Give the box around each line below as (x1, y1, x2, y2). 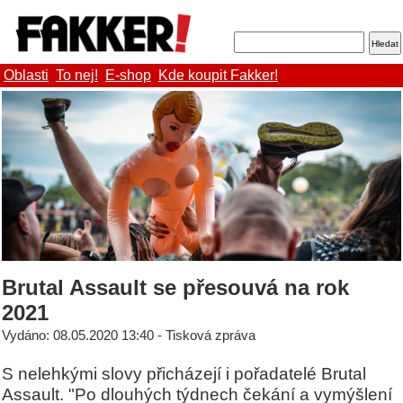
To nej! (56, 67, 98, 84)
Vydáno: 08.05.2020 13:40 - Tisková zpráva (2, 328, 255, 344)
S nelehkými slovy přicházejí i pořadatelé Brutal (2, 363, 366, 384)
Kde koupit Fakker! (158, 67, 278, 84)
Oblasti (4, 67, 49, 84)
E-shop (105, 67, 151, 84)
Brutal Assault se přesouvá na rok (2, 275, 349, 300)
